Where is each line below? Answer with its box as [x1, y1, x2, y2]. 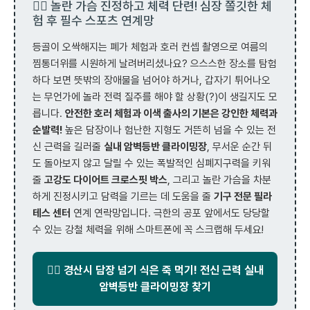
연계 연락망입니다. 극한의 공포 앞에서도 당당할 [71, 206, 270, 219]
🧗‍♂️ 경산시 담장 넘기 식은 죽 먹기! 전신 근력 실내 [46, 263, 264, 277]
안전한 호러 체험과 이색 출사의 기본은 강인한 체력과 [65, 107, 277, 120]
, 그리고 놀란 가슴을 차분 [167, 173, 271, 186]
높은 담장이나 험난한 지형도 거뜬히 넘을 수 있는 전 [62, 123, 276, 136]
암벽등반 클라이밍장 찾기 [99, 280, 211, 293]
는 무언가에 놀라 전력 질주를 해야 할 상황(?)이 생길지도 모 [33, 90, 277, 103]
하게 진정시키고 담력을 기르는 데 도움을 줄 [33, 190, 214, 203]
